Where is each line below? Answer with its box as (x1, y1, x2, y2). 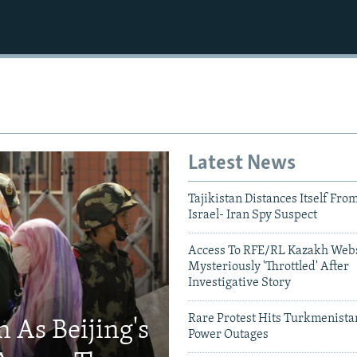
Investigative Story (188, 276, 291, 289)
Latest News (188, 153, 296, 175)
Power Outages (188, 328, 269, 341)
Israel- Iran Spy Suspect (188, 208, 317, 222)
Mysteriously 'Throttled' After (188, 260, 349, 273)
